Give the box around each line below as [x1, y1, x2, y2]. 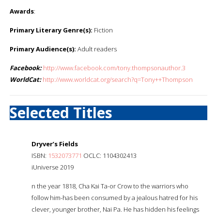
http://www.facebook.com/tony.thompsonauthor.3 [43, 63, 186, 72]
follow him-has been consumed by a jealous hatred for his [31, 193, 198, 202]
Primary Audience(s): [10, 44, 76, 53]
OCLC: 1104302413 [82, 151, 137, 160]
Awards [10, 6, 34, 15]
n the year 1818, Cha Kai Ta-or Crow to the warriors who [31, 181, 188, 190]
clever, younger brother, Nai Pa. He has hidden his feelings [31, 204, 199, 214]
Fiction [93, 25, 113, 34]
